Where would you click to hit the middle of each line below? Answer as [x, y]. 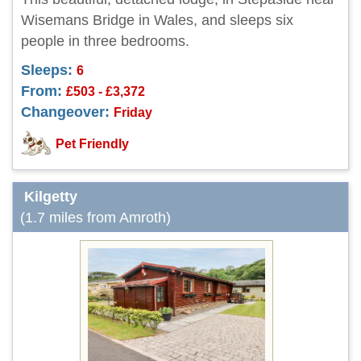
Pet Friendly [92, 144]
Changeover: [65, 112]
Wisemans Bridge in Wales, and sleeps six [157, 20]
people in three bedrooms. [105, 41]
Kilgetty [51, 197]
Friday [133, 112]
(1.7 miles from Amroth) [95, 218]
